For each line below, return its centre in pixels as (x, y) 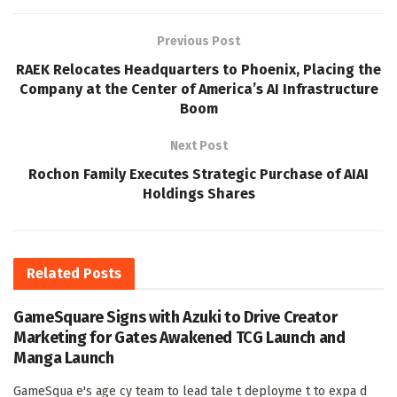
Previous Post (198, 41)
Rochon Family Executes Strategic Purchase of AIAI (198, 174)
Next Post (198, 145)
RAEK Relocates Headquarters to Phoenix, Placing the (198, 69)
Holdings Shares (198, 193)
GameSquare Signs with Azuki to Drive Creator (175, 317)
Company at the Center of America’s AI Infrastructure (198, 89)
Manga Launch (64, 358)
